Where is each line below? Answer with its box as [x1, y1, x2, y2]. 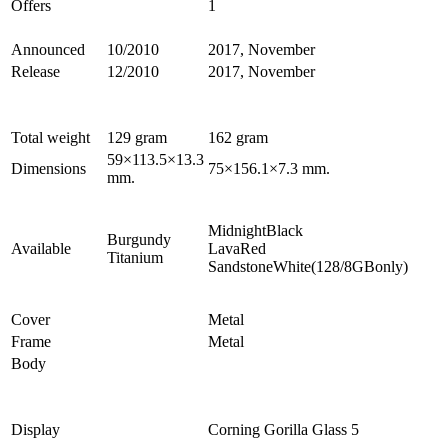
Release [11, 63, 60, 81]
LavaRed [208, 240, 266, 258]
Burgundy [107, 231, 171, 249]
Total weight [11, 129, 90, 147]
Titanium [107, 249, 163, 267]
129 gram [107, 129, 167, 147]
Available [11, 240, 71, 258]
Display [11, 421, 60, 439]
